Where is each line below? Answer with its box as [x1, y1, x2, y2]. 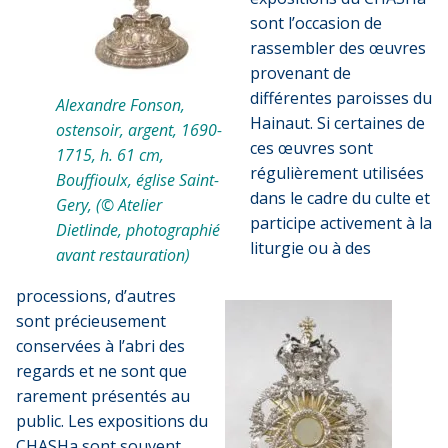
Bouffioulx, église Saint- [56, 168, 219, 191]
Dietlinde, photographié [56, 218, 220, 241]
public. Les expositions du [16, 409, 208, 432]
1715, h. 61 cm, [56, 143, 164, 166]
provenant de [250, 61, 351, 84]
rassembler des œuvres [250, 36, 426, 59]
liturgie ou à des [250, 236, 371, 259]
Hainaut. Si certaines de [250, 111, 425, 134]
